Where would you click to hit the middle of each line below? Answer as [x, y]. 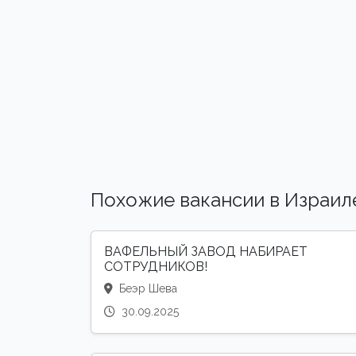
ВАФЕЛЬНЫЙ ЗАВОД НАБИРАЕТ [206, 252]
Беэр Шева [147, 289]
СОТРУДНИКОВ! [156, 267]
